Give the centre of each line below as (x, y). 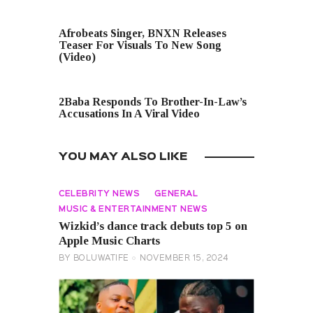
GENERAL (176, 194)
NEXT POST (86, 87)
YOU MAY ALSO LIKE (123, 157)
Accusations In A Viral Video (129, 114)
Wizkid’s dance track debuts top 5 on (153, 226)
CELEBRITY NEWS (99, 194)
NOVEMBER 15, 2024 (184, 259)
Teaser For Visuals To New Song (140, 45)
